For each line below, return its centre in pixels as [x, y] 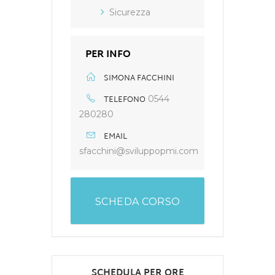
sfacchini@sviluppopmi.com [139, 151]
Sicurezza [130, 13]
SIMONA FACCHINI [139, 79]
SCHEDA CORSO [137, 202]
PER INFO [108, 55]
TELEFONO [125, 100]
